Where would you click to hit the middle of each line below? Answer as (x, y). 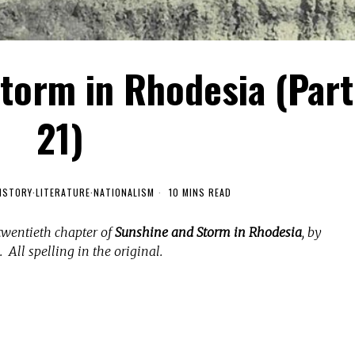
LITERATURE (63, 192)
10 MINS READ (198, 192)
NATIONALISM (124, 192)
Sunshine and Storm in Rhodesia (208, 232)
